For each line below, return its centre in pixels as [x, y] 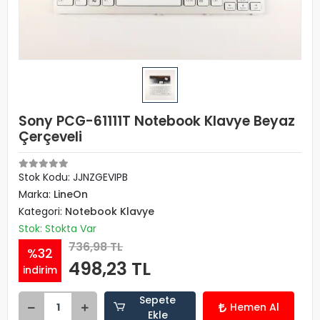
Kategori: [42, 211]
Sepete [158, 300]
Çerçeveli [50, 137]
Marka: [36, 194]
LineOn [71, 194]
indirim [40, 270]
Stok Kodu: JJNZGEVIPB [73, 177]
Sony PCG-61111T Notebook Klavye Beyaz [157, 121]
